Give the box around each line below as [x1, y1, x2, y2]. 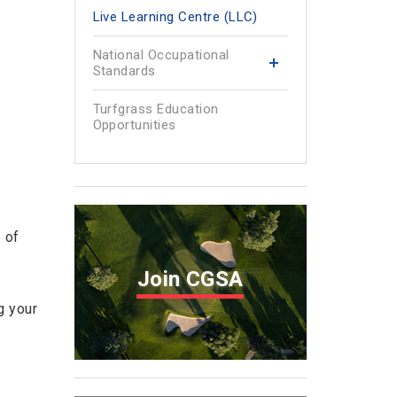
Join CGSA [136, 267, 244, 292]
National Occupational [92, 47, 230, 63]
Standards [92, 63, 156, 79]
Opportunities [92, 117, 176, 133]
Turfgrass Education [92, 101, 219, 117]
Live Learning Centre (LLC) [92, 9, 258, 25]
